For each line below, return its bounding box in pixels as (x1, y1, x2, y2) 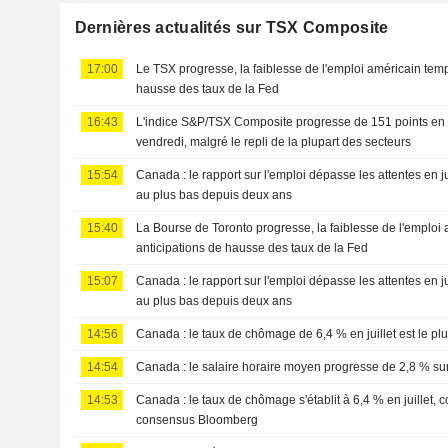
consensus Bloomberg (136, 412, 259, 427)
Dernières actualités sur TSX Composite (74, 18, 389, 36)
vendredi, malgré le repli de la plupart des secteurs (136, 134, 412, 149)
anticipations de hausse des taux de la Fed (136, 240, 369, 255)
